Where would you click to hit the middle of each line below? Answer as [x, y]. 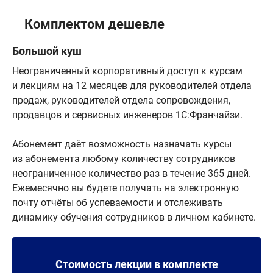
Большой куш [47, 51]
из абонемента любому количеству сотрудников [124, 159]
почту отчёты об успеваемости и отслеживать [118, 203]
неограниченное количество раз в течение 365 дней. [132, 174]
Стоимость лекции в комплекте [136, 264]
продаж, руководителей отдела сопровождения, [121, 101]
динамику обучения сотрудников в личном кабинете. [134, 218]
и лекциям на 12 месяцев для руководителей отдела [132, 86]
